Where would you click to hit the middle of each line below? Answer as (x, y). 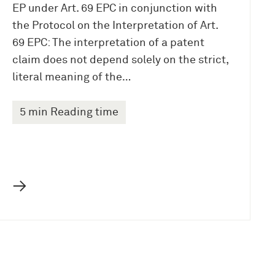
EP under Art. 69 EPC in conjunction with (114, 9)
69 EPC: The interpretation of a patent (108, 43)
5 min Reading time (69, 113)
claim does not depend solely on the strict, (120, 60)
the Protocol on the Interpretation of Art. (115, 26)
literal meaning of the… (71, 78)
